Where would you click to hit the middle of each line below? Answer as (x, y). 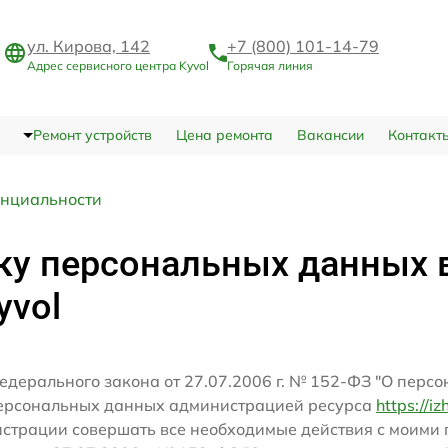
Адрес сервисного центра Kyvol (118, 65)
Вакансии (330, 135)
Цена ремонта (224, 135)
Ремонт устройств (92, 135)
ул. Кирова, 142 (88, 45)
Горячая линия (270, 65)
